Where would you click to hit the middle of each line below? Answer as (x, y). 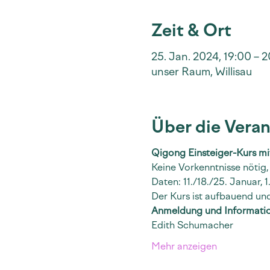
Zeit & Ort (191, 30)
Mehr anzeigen (184, 246)
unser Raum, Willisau (201, 72)
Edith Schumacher (192, 225)
